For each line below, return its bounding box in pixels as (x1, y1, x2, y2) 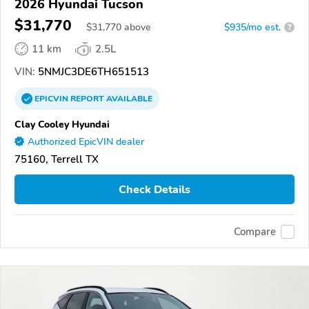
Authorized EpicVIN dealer (28, 134, 144, 148)
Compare (234, 224, 276, 239)
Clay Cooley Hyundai (14, 117, 110, 131)
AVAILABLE (104, 92, 152, 104)
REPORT (70, 92, 104, 104)
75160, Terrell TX (14, 152, 99, 166)
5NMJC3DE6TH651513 (35, 64, 149, 79)
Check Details (119, 181, 190, 197)
